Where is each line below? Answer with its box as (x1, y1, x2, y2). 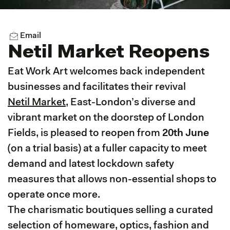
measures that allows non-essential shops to (8, 174, 217, 185)
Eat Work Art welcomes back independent (8, 66, 205, 77)
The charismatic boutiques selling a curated (8, 205, 213, 216)
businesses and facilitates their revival (8, 82, 186, 92)
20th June (162, 128, 209, 139)
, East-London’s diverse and (66, 97, 196, 108)
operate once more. (8, 189, 100, 200)
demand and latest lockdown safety (8, 159, 174, 169)
